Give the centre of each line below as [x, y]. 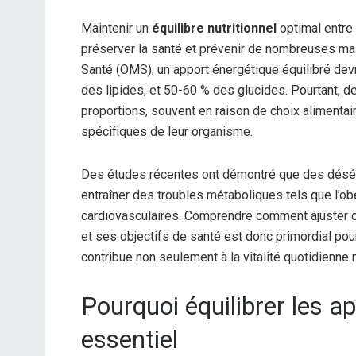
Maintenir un [116, 28]
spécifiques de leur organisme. [167, 131]
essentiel [130, 339]
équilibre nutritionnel [214, 28]
